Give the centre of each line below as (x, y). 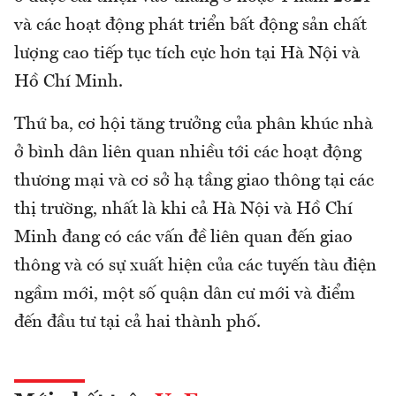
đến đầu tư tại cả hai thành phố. (137, 323)
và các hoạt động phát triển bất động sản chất (190, 26)
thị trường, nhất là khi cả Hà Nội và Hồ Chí (183, 210)
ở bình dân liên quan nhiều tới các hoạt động (188, 153)
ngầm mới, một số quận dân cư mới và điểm (185, 295)
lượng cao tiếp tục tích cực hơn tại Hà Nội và (187, 54)
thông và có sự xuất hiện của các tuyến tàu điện (195, 267)
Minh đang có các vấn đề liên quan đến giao (183, 238)
